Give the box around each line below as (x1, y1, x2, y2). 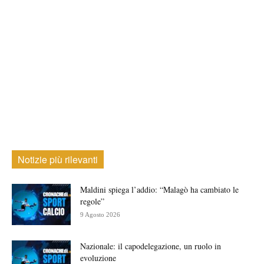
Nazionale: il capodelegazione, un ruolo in (80, 240, 221, 252)
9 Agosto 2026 (80, 210, 120, 218)
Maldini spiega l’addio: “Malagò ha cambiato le (80, 183, 239, 195)
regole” (80, 195, 104, 207)
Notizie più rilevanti (18, 152, 98, 166)
